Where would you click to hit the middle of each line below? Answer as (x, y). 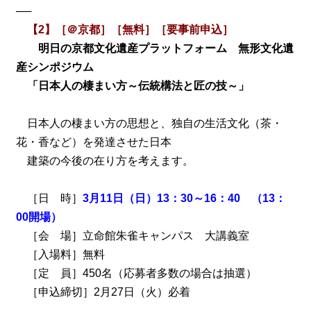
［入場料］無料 (60, 254)
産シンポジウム (54, 67)
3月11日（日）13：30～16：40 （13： (184, 198)
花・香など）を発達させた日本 (93, 142)
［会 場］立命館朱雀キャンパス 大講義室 (132, 235)
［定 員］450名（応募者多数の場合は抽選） (136, 273)
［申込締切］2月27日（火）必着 (103, 292)
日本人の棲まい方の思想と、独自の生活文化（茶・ (149, 123)
